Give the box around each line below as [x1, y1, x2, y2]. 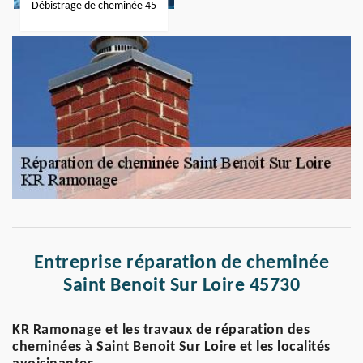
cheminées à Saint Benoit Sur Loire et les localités [12, 340, 331, 355]
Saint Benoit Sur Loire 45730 [63, 276, 300, 296]
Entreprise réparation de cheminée [33, 254, 330, 273]
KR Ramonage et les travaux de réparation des [12, 322, 310, 338]
